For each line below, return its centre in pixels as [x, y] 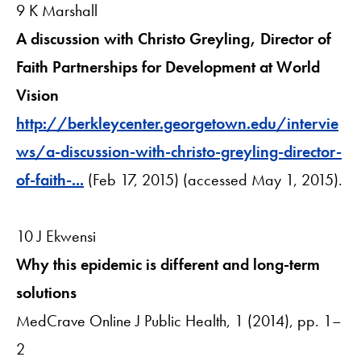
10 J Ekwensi [56, 236]
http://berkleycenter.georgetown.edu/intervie [177, 123]
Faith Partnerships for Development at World [168, 66]
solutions [46, 292]
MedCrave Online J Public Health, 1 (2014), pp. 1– [179, 320]
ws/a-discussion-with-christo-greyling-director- [179, 151]
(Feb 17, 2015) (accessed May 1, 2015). [213, 179]
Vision [37, 95]
